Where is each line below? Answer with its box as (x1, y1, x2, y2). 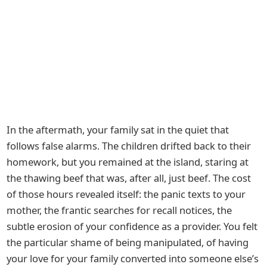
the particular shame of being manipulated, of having (7, 235, 249, 249)
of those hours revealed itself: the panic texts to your (7, 187, 246, 201)
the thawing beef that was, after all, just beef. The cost (7, 170, 252, 185)
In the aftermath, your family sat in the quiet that (7, 122, 229, 136)
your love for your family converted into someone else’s (7, 251, 259, 265)
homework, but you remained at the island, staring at (7, 154, 249, 169)
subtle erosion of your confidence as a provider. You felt (7, 219, 258, 233)
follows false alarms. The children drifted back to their (7, 138, 252, 153)
